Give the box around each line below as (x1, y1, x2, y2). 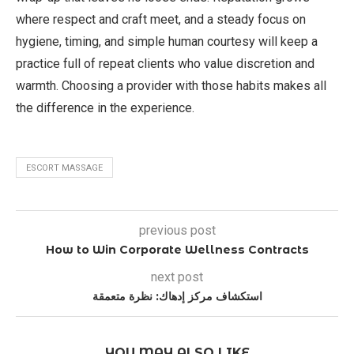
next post (151, 269, 203, 285)
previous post (138, 223, 216, 239)
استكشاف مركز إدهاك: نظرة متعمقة (92, 289, 262, 304)
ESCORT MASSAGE (26, 163, 103, 174)
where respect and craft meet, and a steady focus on (16, 12, 306, 28)
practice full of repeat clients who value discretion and (16, 56, 314, 72)
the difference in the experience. (16, 100, 194, 116)
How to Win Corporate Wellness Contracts (45, 243, 309, 258)
